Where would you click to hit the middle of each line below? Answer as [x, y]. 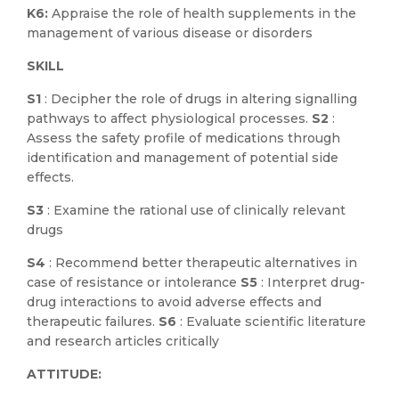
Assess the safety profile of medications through [183, 138]
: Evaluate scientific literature [273, 322]
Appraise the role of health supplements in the [204, 13]
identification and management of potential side [183, 158]
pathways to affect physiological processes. [169, 118]
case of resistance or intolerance [134, 282]
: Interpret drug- [313, 282]
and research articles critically [123, 341]
